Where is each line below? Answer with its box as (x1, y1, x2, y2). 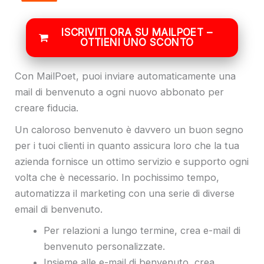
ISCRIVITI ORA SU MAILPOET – (61, 26, 213, 38)
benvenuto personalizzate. (44, 240, 171, 253)
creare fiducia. (15, 102, 78, 114)
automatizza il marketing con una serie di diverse (15, 187, 235, 199)
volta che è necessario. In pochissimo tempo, (15, 171, 219, 183)
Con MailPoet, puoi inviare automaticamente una (15, 70, 236, 82)
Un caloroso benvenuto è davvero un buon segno (15, 123, 243, 136)
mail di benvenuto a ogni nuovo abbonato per (15, 86, 224, 98)
